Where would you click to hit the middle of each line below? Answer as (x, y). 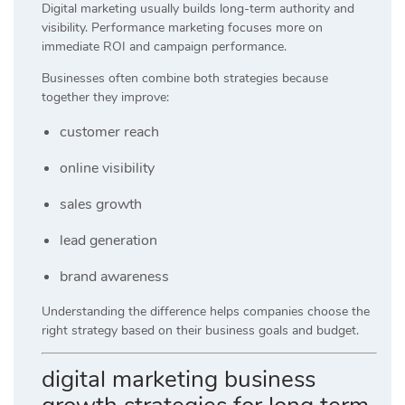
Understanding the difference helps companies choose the (206, 311)
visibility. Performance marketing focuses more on (182, 27)
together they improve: (105, 97)
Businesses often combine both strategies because (185, 78)
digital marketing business (179, 379)
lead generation (108, 240)
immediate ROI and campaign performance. (164, 46)
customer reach (109, 132)
